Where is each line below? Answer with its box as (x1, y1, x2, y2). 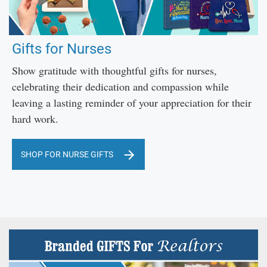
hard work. (12, 111, 58, 126)
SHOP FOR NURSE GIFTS (21, 150, 113, 160)
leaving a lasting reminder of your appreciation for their (12, 95, 252, 110)
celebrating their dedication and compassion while (12, 79, 229, 94)
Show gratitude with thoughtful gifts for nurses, (12, 63, 217, 78)
